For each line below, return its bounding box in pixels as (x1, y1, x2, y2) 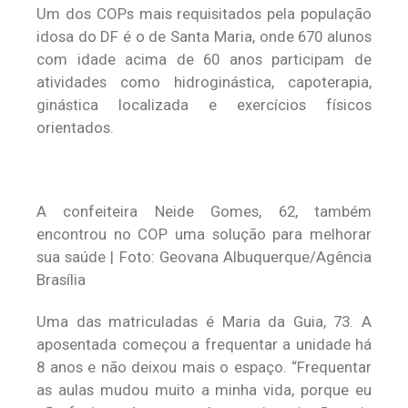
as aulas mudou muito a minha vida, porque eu (36, 381, 372, 399)
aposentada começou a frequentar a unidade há (36, 335, 372, 353)
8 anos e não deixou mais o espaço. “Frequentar (36, 358, 372, 376)
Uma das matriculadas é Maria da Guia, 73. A (36, 312, 372, 331)
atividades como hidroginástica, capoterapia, (36, 73, 372, 91)
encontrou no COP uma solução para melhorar (36, 225, 372, 243)
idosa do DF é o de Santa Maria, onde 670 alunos (36, 27, 372, 46)
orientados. (36, 118, 114, 137)
